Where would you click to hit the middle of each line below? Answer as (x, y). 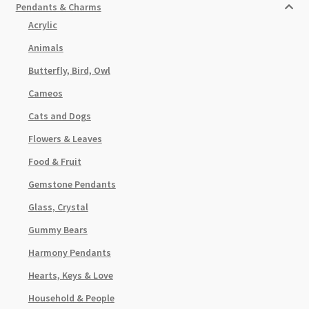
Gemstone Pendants (72, 185)
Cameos (45, 93)
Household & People (71, 298)
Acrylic (42, 25)
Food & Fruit (54, 162)
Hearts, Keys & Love (70, 276)
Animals (46, 48)
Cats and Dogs (59, 116)
